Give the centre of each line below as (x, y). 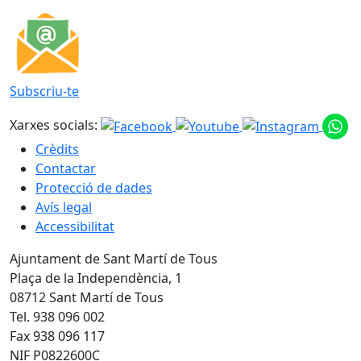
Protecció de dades (94, 188)
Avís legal (64, 207)
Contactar (66, 169)
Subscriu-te (44, 91)
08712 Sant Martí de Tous (87, 298)
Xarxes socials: (54, 125)
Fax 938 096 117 (57, 336)
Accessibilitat (75, 227)
